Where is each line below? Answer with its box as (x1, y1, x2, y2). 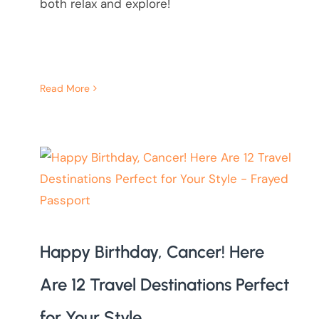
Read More (39, 82, 90, 95)
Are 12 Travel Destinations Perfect (39, 274, 289, 296)
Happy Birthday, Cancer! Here (39, 241, 264, 263)
